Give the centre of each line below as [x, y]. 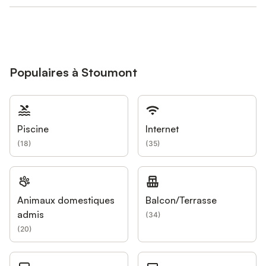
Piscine [33, 129]
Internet [162, 129]
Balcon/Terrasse [181, 200]
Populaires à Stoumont [73, 72]
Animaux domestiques [66, 200]
